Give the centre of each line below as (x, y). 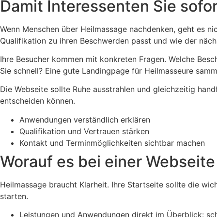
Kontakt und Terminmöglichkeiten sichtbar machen (112, 143)
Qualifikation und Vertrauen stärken (84, 131)
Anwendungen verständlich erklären (85, 119)
